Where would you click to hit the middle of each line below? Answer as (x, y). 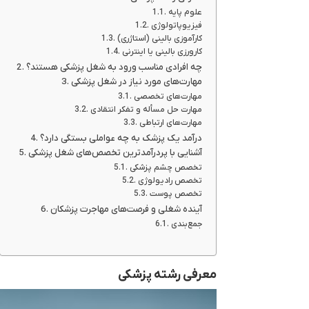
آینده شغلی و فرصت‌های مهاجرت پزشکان (126, 209)
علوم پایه (185, 12)
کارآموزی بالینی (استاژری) (159, 39)
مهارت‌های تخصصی (168, 97)
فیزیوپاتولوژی (176, 26)
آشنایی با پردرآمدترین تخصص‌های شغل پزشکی (115, 153)
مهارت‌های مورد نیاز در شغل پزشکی (136, 82)
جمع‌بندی (186, 224)
